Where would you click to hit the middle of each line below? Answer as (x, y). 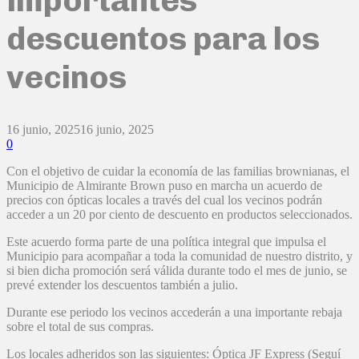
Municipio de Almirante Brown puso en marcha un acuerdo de (164, 186)
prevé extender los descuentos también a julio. (122, 285)
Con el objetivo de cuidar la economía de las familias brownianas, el (178, 171)
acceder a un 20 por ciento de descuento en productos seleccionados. (179, 215)
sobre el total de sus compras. (80, 327)
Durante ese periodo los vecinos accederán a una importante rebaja (174, 313)
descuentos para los (163, 38)
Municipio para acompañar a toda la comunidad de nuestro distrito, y (179, 256)
